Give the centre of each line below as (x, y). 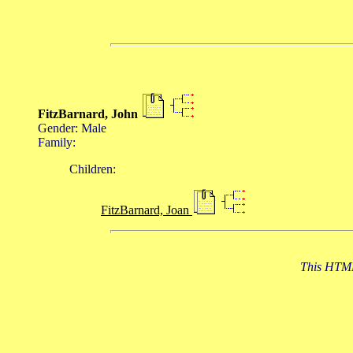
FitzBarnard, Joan (147, 210)
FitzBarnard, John (89, 114)
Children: (93, 169)
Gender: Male (72, 128)
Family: (57, 143)
